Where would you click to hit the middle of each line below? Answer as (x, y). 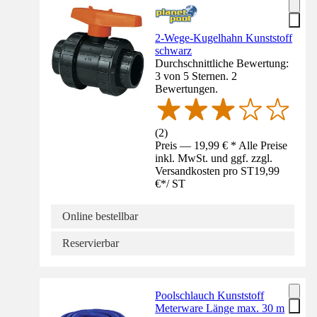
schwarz (174, 50)
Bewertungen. (187, 88)
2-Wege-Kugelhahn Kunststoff (224, 38)
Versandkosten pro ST (205, 171)
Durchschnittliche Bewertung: (222, 63)
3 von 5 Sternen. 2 (196, 76)
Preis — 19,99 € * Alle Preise (221, 146)
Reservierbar (91, 243)
